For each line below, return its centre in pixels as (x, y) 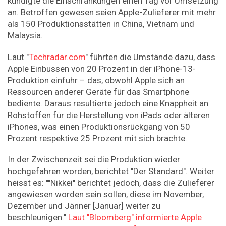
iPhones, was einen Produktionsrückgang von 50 (99, 126)
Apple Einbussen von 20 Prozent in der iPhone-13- (102, 68)
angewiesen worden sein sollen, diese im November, (106, 194)
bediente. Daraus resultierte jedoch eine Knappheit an (108, 103)
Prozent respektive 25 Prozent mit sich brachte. (97, 138)
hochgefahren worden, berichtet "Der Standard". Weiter (111, 171)
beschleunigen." (38, 218)
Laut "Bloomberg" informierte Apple (135, 218)
